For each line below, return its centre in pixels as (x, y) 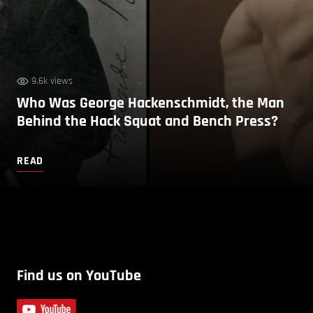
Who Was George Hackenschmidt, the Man (151, 103)
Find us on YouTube (79, 276)
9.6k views (52, 81)
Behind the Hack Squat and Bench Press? (147, 121)
